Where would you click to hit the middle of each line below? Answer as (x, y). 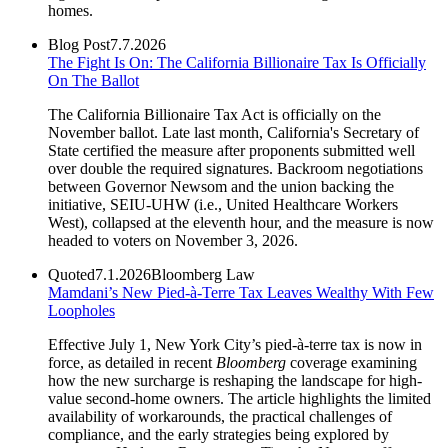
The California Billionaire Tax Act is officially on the (214, 114)
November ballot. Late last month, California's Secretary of (233, 132)
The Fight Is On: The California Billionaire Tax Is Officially (237, 62)
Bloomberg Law (203, 274)
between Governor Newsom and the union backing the (221, 186)
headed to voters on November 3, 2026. (173, 240)
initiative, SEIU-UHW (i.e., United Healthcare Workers (223, 204)
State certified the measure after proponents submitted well (231, 150)
